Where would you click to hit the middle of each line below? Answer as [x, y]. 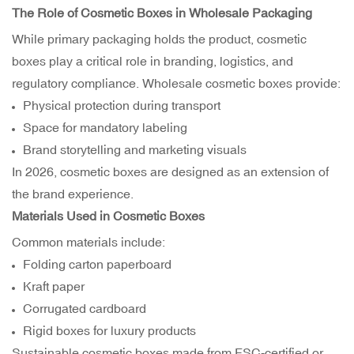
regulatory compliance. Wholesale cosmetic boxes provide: [176, 83]
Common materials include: [88, 242]
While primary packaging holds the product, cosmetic [159, 39]
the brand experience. [73, 194]
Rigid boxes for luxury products [110, 331]
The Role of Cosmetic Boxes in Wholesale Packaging [162, 13]
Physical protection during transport [122, 105]
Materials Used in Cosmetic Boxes [108, 216]
